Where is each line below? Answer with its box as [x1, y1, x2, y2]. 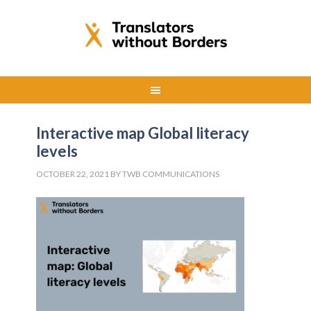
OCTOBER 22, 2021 [36, 169, 110, 179]
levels [36, 142, 78, 160]
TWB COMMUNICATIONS [122, 169, 220, 179]
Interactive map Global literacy [36, 124, 250, 142]
